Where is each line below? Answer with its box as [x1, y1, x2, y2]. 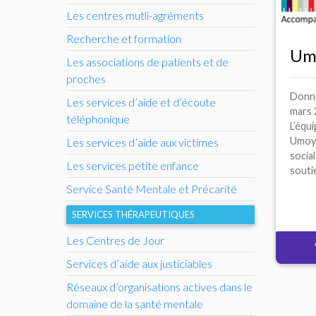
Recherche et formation [66, 31, 181, 45]
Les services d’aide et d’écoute [66, 95, 216, 109]
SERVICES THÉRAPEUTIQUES [72, 208, 195, 220]
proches [66, 71, 106, 85]
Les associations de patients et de [66, 54, 229, 68]
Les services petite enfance [66, 158, 199, 172]
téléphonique [66, 111, 130, 126]
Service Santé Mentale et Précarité [66, 181, 237, 195]
